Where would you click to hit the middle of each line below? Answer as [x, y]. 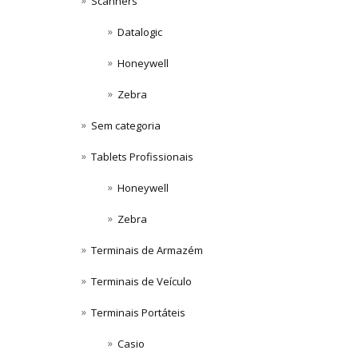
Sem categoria [126, 125]
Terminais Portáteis [138, 312]
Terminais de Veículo [141, 281]
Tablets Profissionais [142, 156]
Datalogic [140, 32]
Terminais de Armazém [147, 250]
